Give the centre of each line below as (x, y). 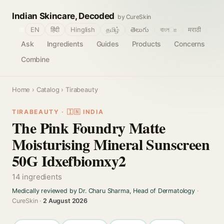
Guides (107, 44)
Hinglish (83, 29)
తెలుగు (140, 29)
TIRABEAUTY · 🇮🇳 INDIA (58, 112)
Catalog (48, 89)
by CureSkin (134, 17)
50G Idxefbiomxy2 (69, 160)
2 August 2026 (65, 201)
